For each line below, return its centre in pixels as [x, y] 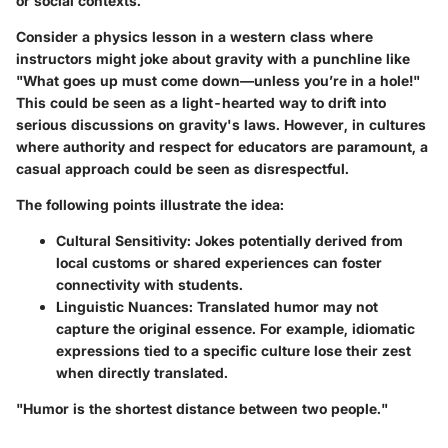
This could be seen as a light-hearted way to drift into [201, 102]
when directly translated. [142, 372]
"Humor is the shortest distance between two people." [202, 408]
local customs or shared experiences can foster [219, 262]
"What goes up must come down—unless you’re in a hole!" [218, 80]
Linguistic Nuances [122, 306]
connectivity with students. [149, 284]
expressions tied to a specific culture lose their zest [233, 350]
